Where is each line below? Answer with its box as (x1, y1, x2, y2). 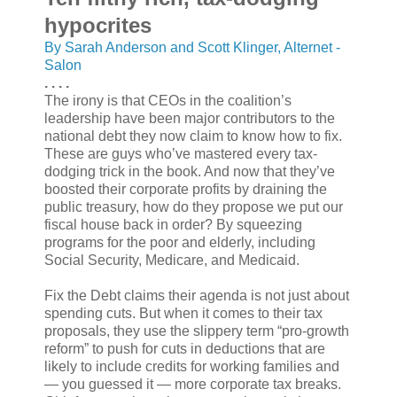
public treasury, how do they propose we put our (44, 198, 343, 214)
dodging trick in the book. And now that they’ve (44, 163, 335, 179)
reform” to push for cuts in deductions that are (44, 340, 325, 356)
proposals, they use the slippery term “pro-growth (44, 323, 349, 339)
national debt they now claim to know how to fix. (44, 128, 342, 144)
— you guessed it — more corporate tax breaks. (44, 376, 341, 392)
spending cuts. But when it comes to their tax (44, 305, 323, 321)
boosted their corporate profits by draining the (44, 181, 327, 197)
